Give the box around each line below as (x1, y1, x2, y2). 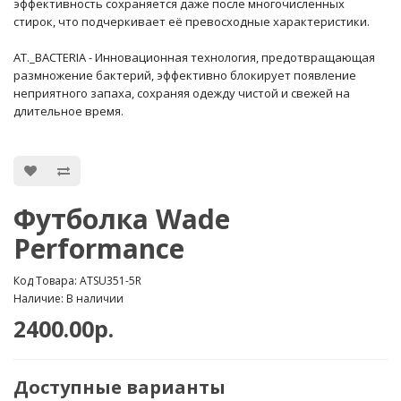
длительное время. (13, 103, 124, 119)
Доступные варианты (13, 375, 226, 399)
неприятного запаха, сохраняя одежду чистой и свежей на (13, 85, 350, 101)
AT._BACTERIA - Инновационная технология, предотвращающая (13, 49, 375, 65)
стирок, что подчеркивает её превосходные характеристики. (13, 13, 370, 30)
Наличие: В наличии (13, 291, 124, 306)
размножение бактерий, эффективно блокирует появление (13, 67, 356, 83)
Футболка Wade (13, 200, 230, 237)
